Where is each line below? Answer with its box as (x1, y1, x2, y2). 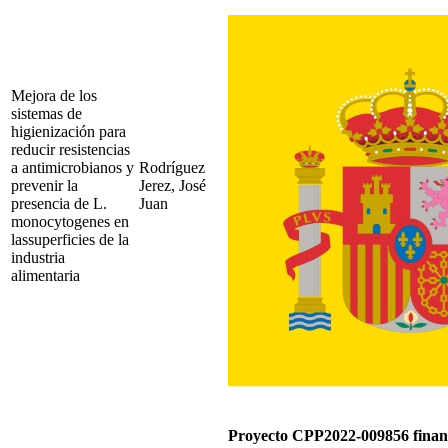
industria (11, 248, 65, 266)
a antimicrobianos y (11, 158, 134, 176)
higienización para (11, 122, 126, 140)
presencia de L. (11, 194, 107, 212)
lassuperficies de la (11, 230, 129, 248)
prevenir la (11, 176, 78, 194)
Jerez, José (139, 176, 206, 194)
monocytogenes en (11, 212, 129, 230)
